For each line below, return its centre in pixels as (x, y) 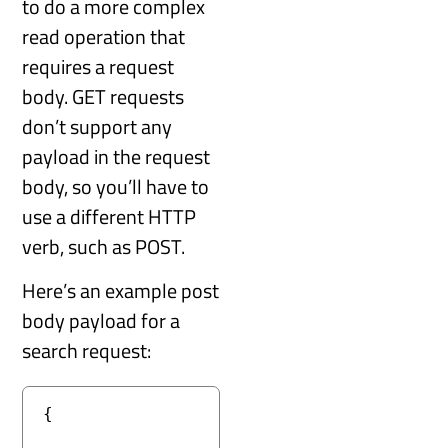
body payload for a (101, 320)
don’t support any (97, 126)
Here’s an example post (121, 290)
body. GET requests (103, 96)
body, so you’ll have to (116, 186)
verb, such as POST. (104, 246)
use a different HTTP (109, 216)
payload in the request (116, 156)
